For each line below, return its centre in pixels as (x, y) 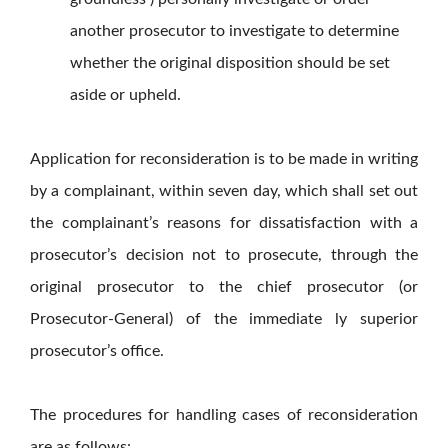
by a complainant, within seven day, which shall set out (224, 191)
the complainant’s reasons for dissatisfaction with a (224, 223)
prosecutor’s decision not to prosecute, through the (224, 255)
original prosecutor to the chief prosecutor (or (224, 287)
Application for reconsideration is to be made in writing (224, 159)
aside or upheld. (125, 95)
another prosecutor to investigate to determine (234, 31)
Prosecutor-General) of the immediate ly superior (224, 319)
